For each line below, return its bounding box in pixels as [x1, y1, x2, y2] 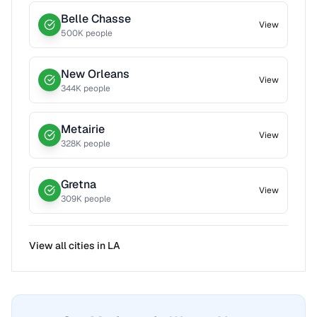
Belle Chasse [61, 11, 131, 26]
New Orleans [61, 67, 129, 81]
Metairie [61, 122, 105, 137]
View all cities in [29, 239, 108, 252]
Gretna [61, 177, 96, 192]
